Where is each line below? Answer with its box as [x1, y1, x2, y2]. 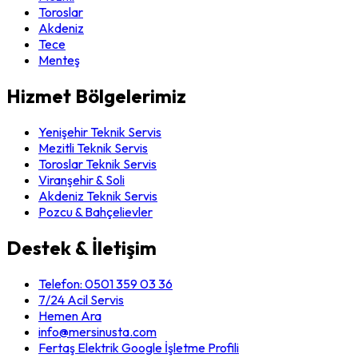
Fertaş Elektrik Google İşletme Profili [38, 339, 239, 356]
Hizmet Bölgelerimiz [6, 84, 186, 109]
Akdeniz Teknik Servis [38, 188, 157, 205]
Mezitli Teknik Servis [38, 140, 148, 157]
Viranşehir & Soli [38, 172, 125, 189]
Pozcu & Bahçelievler [38, 204, 153, 221]
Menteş [38, 52, 80, 69]
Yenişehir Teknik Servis [38, 124, 161, 141]
